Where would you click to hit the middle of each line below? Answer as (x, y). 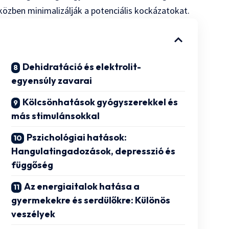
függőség (32, 165)
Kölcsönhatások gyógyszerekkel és (100, 102)
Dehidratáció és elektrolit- (82, 67)
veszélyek (33, 214)
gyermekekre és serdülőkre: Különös (91, 200)
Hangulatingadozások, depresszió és (94, 151)
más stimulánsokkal (56, 116)
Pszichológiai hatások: (77, 138)
